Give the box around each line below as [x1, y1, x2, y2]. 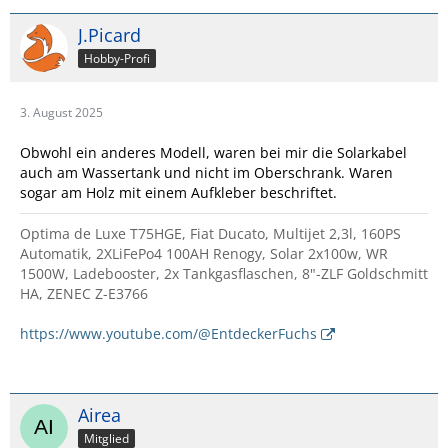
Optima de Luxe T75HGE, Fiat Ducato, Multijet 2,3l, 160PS [20, 224, 401, 244]
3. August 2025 [20, 104, 103, 122]
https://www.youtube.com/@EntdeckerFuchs [20, 324, 317, 344]
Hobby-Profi [84, 50, 150, 68]
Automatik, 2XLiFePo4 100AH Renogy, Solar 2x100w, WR [20, 244, 388, 264]
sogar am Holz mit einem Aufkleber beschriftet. [20, 183, 337, 203]
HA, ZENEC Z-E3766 [20, 284, 148, 304]
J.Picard [78, 23, 141, 48]
